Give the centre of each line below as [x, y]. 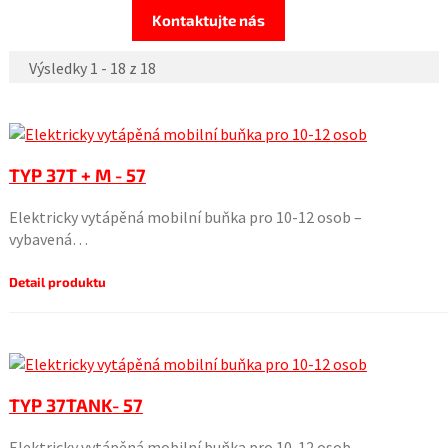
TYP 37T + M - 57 [77, 175]
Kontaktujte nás [209, 20]
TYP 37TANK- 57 [75, 405]
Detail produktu [57, 282]
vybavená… [48, 239]
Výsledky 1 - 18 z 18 [92, 68]
